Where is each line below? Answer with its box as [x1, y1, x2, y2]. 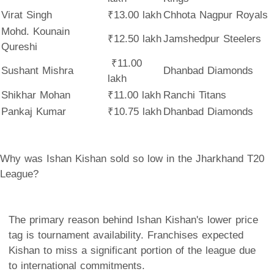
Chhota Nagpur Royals [163, 9, 268, 21]
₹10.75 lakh [108, 105, 161, 117]
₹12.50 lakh [108, 32, 161, 45]
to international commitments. [9, 259, 145, 272]
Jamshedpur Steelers [163, 32, 261, 45]
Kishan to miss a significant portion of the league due [9, 244, 256, 256]
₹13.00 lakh [108, 9, 161, 21]
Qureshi [1, 40, 41, 53]
